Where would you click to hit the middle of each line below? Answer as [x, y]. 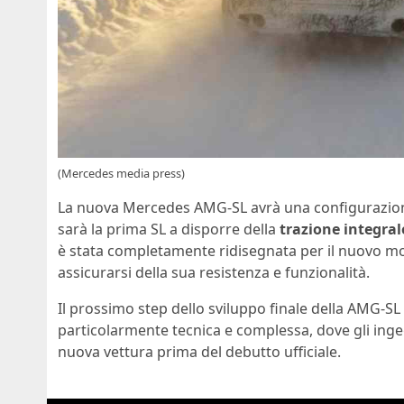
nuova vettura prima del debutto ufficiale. [199, 352]
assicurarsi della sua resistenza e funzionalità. [214, 273]
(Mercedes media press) [121, 174]
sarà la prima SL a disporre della [169, 230]
